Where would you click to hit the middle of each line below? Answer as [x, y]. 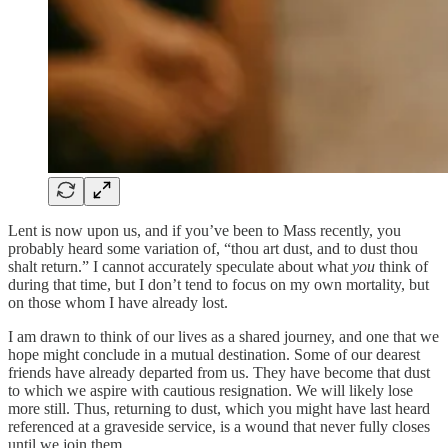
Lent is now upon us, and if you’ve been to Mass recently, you [204, 230]
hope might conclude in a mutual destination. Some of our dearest [214, 354]
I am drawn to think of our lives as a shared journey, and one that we [223, 336]
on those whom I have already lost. [118, 302]
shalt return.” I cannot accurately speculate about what [180, 266]
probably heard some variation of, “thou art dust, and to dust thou [213, 248]
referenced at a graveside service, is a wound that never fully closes [219, 426]
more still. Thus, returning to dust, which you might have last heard [219, 408]
